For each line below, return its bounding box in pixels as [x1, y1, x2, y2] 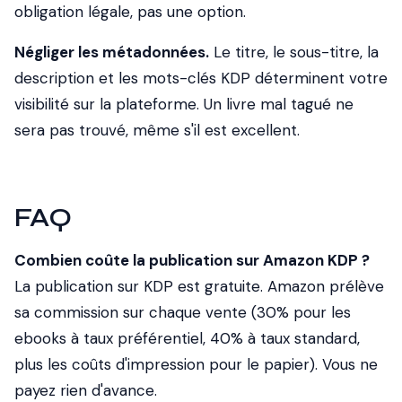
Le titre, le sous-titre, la [209, 42, 379, 62]
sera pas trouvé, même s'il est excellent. [14, 120, 300, 140]
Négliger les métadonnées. [14, 42, 209, 62]
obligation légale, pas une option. [14, 2, 246, 22]
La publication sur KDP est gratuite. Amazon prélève [14, 276, 384, 296]
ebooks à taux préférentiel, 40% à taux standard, [14, 328, 360, 348]
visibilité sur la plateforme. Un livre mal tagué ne [14, 94, 354, 114]
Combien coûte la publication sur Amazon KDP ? [14, 250, 370, 270]
